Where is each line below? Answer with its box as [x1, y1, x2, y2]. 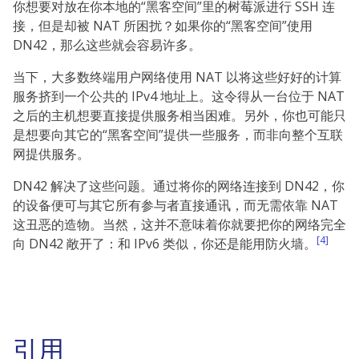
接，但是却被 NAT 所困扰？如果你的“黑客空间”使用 [13, 16, 313, 34]
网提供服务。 [13, 144, 90, 163]
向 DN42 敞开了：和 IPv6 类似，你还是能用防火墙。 [13, 234, 317, 252]
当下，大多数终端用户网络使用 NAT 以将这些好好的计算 [13, 67, 341, 86]
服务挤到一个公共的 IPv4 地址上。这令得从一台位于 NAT [13, 87, 345, 105]
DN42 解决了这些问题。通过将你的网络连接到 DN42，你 [13, 176, 345, 195]
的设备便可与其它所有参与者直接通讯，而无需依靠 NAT [13, 196, 338, 214]
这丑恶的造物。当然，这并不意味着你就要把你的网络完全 [13, 215, 346, 233]
